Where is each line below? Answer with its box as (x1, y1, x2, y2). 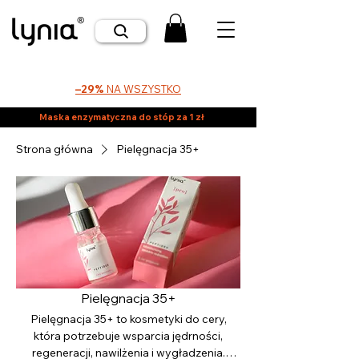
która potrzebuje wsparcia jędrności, (34, 328, 223, 343)
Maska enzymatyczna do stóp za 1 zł (39, 111, 204, 123)
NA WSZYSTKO (104, 82, 181, 95)
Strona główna (16, 141, 93, 156)
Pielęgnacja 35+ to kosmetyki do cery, (30, 311, 227, 326)
